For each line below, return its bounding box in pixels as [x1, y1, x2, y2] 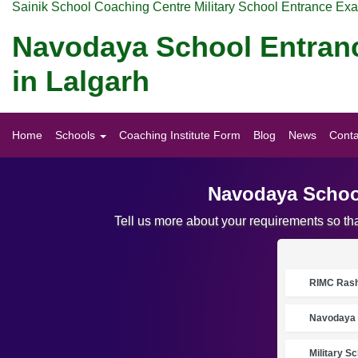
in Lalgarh [12, 64, 149, 97]
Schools [55, 129, 98, 142]
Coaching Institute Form [119, 129, 241, 142]
